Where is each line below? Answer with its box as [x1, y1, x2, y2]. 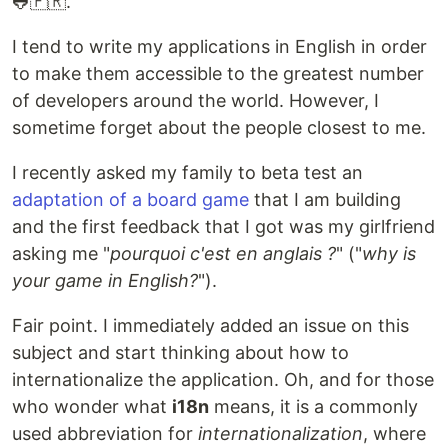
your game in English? [12, 270, 198, 291]
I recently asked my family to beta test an [12, 162, 363, 183]
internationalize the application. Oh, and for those [12, 369, 434, 390]
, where [363, 423, 426, 444]
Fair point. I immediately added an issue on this [12, 315, 409, 336]
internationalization [198, 423, 363, 444]
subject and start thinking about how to [12, 342, 349, 363]
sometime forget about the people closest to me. [12, 117, 426, 138]
